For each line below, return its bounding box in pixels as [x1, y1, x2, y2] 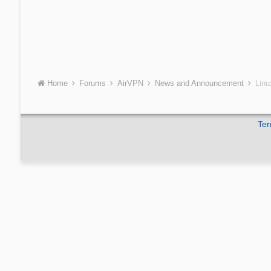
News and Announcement [154, 79, 246, 88]
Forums [79, 79, 108, 88]
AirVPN [117, 79, 146, 88]
